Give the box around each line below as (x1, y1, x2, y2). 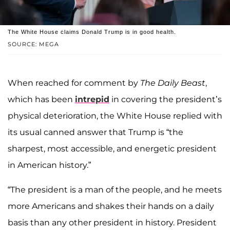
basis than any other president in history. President (8, 217, 217, 227)
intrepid (75, 94, 109, 104)
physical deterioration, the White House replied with (8, 110, 222, 121)
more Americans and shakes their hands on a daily (8, 201, 214, 211)
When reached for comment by (8, 78, 140, 88)
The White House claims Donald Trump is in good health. (8, 28, 176, 35)
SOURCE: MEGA (8, 40, 59, 48)
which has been (8, 94, 75, 104)
